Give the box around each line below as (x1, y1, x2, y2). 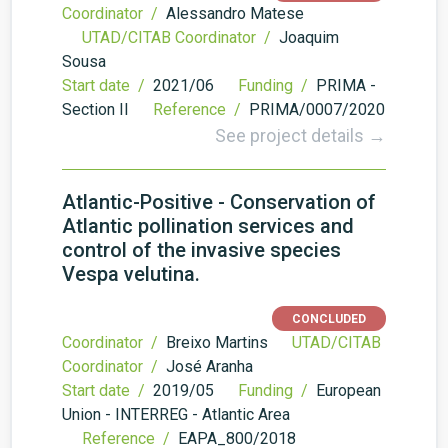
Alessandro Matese (166, 4, 304, 23)
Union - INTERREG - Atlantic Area (62, 405, 290, 424)
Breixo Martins (166, 333, 268, 352)
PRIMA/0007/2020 (249, 100, 385, 119)
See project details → (215, 125, 386, 146)
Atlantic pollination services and (62, 214, 354, 238)
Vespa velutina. (62, 262, 200, 286)
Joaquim (279, 28, 339, 47)
